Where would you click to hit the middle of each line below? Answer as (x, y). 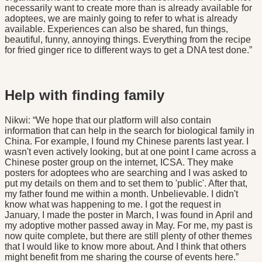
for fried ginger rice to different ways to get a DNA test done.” (128, 50)
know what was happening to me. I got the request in (113, 204)
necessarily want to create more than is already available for (128, 8)
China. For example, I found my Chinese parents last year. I (127, 141)
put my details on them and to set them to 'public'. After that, (126, 183)
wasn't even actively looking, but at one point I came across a (130, 151)
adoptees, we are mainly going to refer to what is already (121, 18)
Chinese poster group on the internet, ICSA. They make (119, 162)
